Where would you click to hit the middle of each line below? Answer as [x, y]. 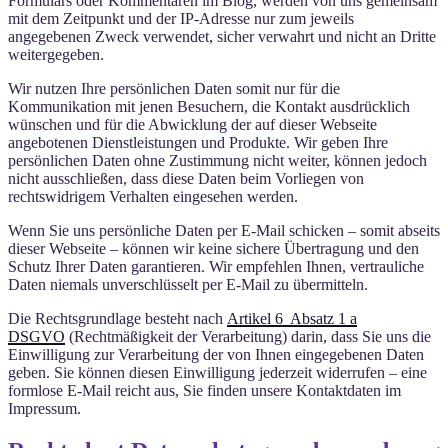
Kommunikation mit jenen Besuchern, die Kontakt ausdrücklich [209, 106]
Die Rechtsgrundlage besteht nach [117, 318]
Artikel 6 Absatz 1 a [292, 318]
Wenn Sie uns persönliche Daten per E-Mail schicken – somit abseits [224, 230]
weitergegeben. [56, 54]
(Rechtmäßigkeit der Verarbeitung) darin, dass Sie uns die [248, 336]
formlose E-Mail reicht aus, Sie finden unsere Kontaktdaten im [204, 390]
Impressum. [44, 408]
